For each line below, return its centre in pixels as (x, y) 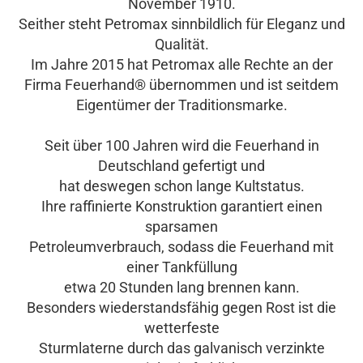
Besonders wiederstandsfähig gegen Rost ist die (181, 307)
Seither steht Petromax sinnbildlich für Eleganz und (181, 24)
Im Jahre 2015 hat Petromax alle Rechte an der (181, 64)
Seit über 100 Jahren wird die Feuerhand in (181, 145)
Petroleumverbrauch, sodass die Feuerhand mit (181, 247)
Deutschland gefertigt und (181, 166)
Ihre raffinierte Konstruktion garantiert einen (181, 206)
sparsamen (181, 226)
